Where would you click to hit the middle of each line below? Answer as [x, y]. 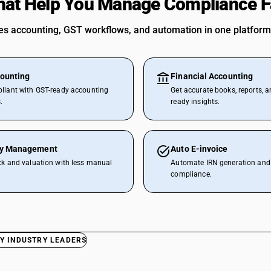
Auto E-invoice [199, 149]
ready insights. [195, 102]
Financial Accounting [212, 76]
